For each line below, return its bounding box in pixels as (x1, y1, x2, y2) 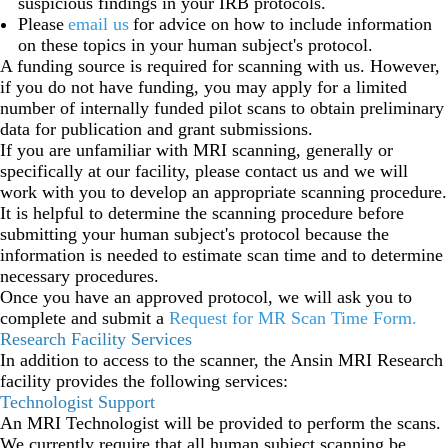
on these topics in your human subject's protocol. (18, 34, 378, 55)
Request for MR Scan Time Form (169, 307, 412, 328)
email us (68, 13, 129, 34)
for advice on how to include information (133, 13, 432, 34)
